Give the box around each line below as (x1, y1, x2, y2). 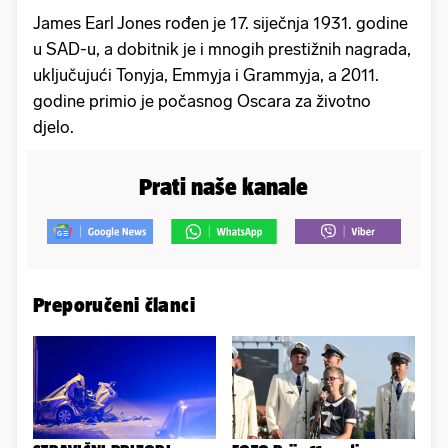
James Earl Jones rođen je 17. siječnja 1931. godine (33, 12, 408, 33)
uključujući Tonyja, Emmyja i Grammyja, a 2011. (33, 64, 379, 85)
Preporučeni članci (33, 293, 196, 317)
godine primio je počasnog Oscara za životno (33, 90, 371, 111)
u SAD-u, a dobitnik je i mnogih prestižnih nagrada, (33, 38, 411, 59)
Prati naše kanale (139, 172, 309, 200)
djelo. (33, 116, 74, 137)
